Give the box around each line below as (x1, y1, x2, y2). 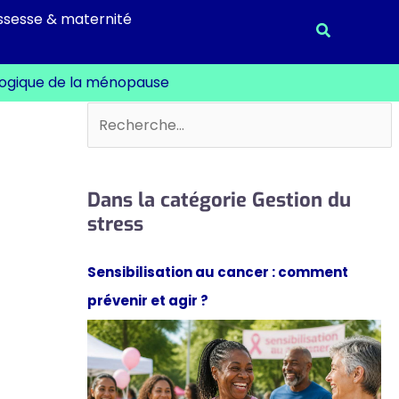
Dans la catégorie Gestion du (86, 186, 351, 213)
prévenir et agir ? (86, 290, 208, 310)
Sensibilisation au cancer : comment (86, 262, 348, 281)
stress (86, 210, 143, 237)
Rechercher (85, 105, 170, 126)
